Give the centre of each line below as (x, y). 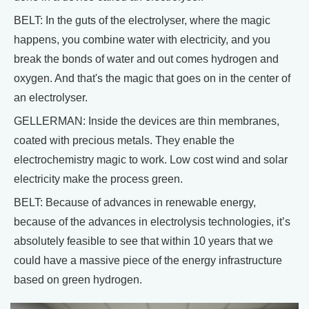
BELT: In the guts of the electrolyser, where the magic (142, 21)
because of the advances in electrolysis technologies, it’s (152, 222)
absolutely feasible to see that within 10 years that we (143, 241)
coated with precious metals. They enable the (124, 141)
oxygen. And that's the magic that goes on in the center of (152, 79)
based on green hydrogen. (78, 280)
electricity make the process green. (98, 179)
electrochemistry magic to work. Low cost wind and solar (151, 160)
